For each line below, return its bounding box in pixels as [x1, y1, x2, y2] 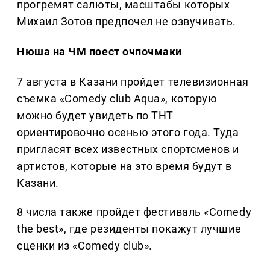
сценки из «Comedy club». [17, 239, 152, 253]
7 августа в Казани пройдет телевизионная [17, 75, 249, 89]
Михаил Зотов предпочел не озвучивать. [17, 15, 236, 28]
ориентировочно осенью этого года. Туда [17, 126, 239, 139]
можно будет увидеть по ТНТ [17, 109, 174, 122]
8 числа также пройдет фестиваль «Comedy [17, 206, 252, 219]
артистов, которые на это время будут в [17, 160, 232, 173]
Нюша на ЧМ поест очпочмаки [17, 45, 183, 58]
